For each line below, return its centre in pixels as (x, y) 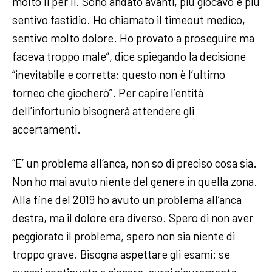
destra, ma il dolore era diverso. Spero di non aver (133, 218)
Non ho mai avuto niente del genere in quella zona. (135, 182)
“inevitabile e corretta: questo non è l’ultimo (119, 75)
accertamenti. (48, 129)
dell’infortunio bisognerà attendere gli (103, 111)
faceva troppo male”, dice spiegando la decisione (129, 56)
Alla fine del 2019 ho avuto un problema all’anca (127, 200)
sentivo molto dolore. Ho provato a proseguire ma (133, 38)
